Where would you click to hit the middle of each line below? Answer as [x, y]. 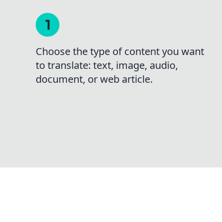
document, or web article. [94, 79]
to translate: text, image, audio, [107, 65]
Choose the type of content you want [120, 51]
